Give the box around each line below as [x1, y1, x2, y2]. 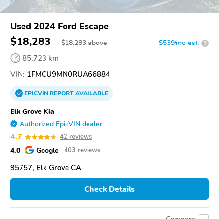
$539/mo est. [159, 38, 199, 48]
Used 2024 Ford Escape [10, 21, 109, 33]
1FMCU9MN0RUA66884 [25, 69, 110, 80]
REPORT [50, 89, 74, 98]
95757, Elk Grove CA [10, 163, 81, 173]
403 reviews [64, 146, 100, 155]
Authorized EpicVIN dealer [20, 119, 102, 129]
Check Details [84, 184, 135, 195]
